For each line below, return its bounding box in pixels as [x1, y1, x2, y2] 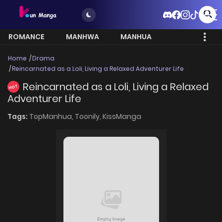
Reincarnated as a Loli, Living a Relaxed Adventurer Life [12, 64, 184, 73]
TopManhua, [29, 111, 75, 121]
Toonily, [75, 111, 103, 121]
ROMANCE [8, 32, 45, 42]
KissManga [103, 111, 141, 121]
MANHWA [66, 32, 99, 42]
